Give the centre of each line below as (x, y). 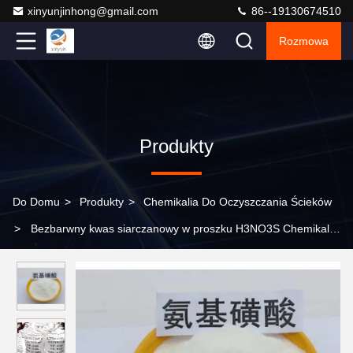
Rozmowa (304, 41)
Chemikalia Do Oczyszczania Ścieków (238, 202)
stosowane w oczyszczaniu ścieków (101, 255)
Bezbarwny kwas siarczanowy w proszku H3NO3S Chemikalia (184, 229)
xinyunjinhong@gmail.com (93, 11)
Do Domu (36, 202)
